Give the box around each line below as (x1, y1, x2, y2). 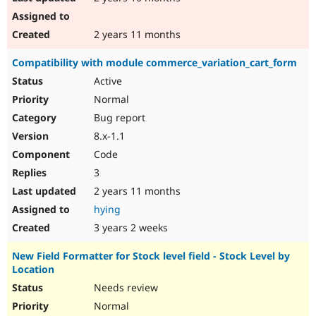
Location (12, 262, 54, 276)
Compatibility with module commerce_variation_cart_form (12, 56, 297, 70)
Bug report (91, 111, 145, 125)
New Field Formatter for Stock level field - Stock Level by (12, 249, 290, 263)
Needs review (91, 281, 158, 295)
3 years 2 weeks (91, 221, 168, 235)
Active (91, 74, 122, 88)
